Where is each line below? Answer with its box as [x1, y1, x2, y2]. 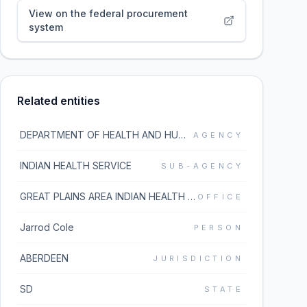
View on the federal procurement [29, 8, 188, 19]
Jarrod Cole [20, 221, 74, 233]
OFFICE [197, 192, 243, 201]
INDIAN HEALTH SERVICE [20, 160, 132, 171]
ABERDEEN [20, 252, 69, 264]
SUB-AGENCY [161, 161, 243, 171]
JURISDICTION [153, 254, 243, 263]
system [29, 21, 63, 33]
